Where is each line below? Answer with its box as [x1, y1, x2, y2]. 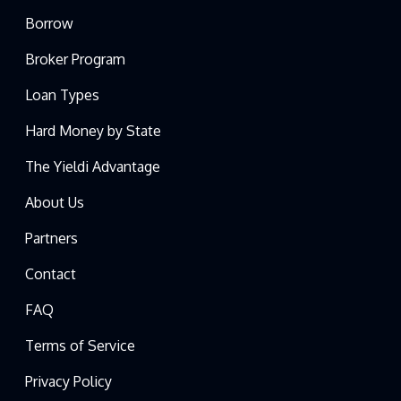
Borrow [25, 13, 73, 32]
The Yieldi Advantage [25, 157, 160, 175]
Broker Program [25, 49, 125, 68]
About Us [25, 192, 84, 211]
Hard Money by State [25, 121, 161, 140]
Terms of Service [25, 336, 135, 354]
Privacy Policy [25, 371, 112, 390]
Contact [25, 264, 76, 283]
